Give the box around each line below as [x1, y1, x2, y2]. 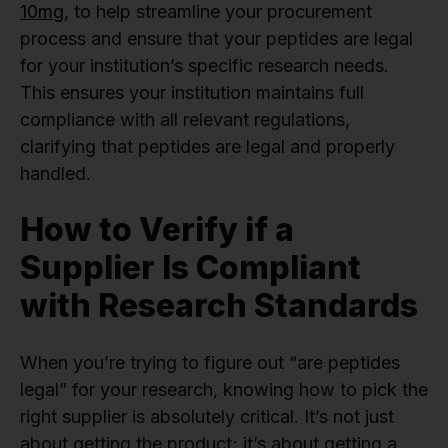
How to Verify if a [20, 210, 294, 250]
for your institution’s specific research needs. [20, 55, 389, 77]
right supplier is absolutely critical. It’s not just [20, 406, 394, 428]
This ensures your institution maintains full [20, 82, 364, 104]
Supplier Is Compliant [20, 248, 361, 288]
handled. [20, 163, 91, 185]
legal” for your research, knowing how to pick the [20, 379, 428, 401]
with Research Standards [20, 286, 418, 326]
